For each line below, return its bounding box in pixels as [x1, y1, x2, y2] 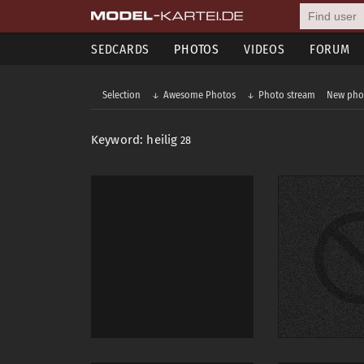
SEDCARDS [91, 41, 150, 57]
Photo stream [258, 89, 315, 101]
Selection [102, 89, 141, 101]
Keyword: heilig [91, 132, 181, 147]
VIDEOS [244, 41, 285, 57]
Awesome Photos [163, 89, 236, 101]
